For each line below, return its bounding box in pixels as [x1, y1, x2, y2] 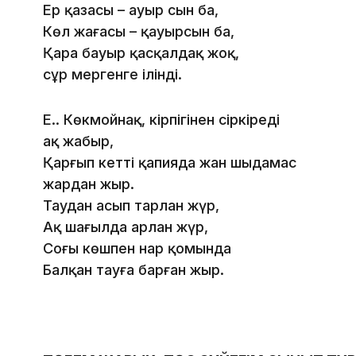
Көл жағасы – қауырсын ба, [43, 23, 234, 41]
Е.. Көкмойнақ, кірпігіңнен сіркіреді [43, 111, 280, 129]
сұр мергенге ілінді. [43, 66, 182, 83]
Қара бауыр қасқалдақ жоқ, [43, 44, 239, 62]
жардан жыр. [43, 176, 134, 193]
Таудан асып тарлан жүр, [43, 197, 219, 215]
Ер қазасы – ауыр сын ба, [43, 2, 219, 19]
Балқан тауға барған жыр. [43, 261, 224, 279]
